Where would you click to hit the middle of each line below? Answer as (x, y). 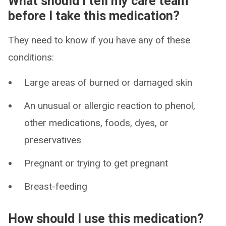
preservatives (53, 140)
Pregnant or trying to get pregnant (96, 163)
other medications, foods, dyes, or (96, 123)
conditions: (31, 57)
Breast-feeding (56, 186)
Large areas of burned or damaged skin (108, 82)
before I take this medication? (94, 16)
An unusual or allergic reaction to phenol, (110, 106)
